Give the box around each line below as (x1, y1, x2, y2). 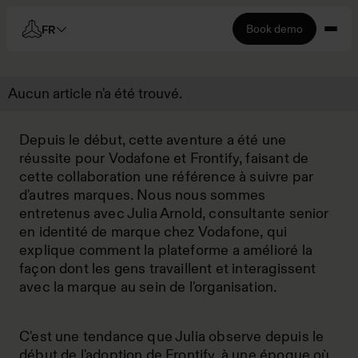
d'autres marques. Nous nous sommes (19, 186, 266, 204)
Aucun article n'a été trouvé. (8, 85, 182, 102)
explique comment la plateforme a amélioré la (19, 241, 312, 259)
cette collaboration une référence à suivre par (19, 168, 314, 185)
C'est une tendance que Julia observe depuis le (19, 328, 324, 345)
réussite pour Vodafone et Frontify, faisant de (19, 149, 309, 167)
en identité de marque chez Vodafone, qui (19, 223, 288, 241)
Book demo (246, 22, 303, 36)
